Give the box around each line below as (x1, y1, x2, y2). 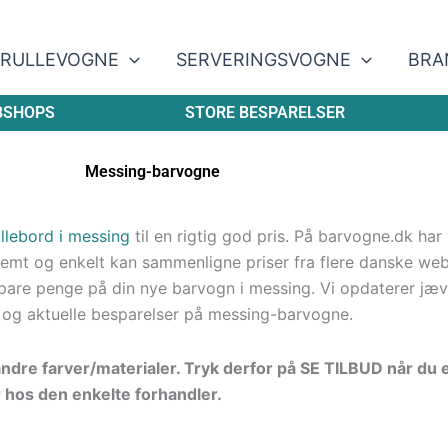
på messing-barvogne (184, 304, 349, 324)
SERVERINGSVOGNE (176, 49, 351, 70)
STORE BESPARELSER (184, 103, 345, 122)
